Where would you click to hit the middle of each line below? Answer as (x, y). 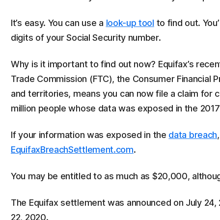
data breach (193, 135)
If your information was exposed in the (90, 135)
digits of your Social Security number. (86, 38)
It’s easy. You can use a (58, 23)
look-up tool (130, 23)
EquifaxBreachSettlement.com (72, 150)
